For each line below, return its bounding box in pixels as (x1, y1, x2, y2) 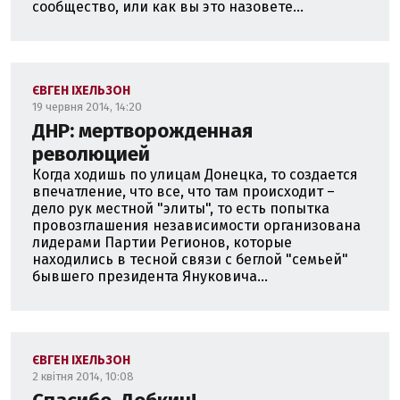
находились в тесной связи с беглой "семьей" (32, 251, 348, 268)
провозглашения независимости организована (32, 217, 361, 234)
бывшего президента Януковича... (32, 268, 268, 285)
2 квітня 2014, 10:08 (32, 370, 134, 383)
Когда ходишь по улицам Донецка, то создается (32, 166, 358, 183)
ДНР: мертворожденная (32, 119, 253, 143)
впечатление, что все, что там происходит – (32, 183, 335, 200)
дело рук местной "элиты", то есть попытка (32, 200, 329, 217)
